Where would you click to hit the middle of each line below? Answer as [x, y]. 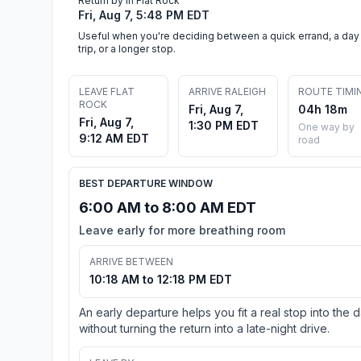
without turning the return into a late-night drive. [204, 328]
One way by [326, 127]
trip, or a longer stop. [127, 48]
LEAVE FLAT [107, 91]
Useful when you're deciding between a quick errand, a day [219, 35]
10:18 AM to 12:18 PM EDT [161, 279]
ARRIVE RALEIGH [227, 91]
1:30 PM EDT [224, 125]
